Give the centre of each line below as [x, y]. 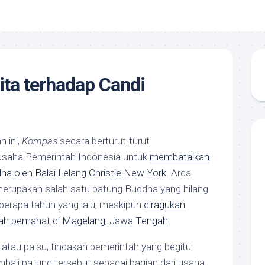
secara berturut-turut [104, 141]
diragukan [164, 205]
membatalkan [180, 157]
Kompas [40, 141]
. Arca [179, 173]
